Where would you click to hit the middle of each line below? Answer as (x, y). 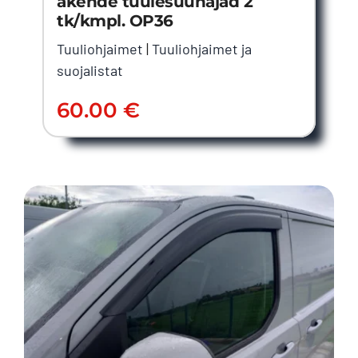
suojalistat (90, 70)
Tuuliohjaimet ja (202, 48)
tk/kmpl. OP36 (115, 20)
